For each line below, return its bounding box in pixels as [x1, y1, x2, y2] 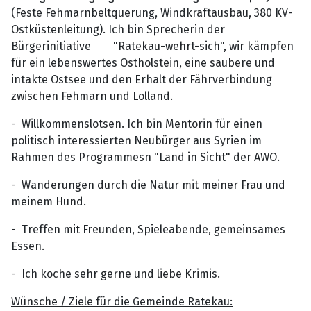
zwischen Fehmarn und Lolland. [11, 89, 173, 103]
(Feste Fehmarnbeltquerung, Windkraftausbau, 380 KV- [11, 6, 293, 19]
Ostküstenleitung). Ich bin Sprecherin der [11, 22, 225, 36]
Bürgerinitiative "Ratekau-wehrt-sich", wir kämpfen [11, 39, 294, 53]
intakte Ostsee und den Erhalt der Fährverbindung [11, 72, 272, 86]
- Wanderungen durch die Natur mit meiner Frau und [11, 178, 285, 192]
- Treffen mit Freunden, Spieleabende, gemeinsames [11, 222, 285, 236]
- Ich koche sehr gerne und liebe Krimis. [11, 267, 220, 280]
